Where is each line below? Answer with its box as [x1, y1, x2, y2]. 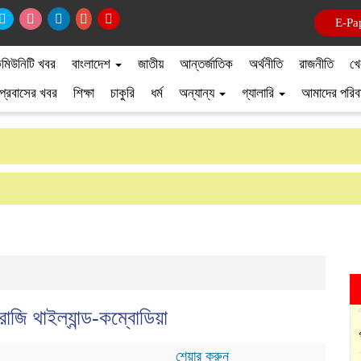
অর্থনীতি [249, 56, 283, 72]
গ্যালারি [242, 85, 277, 101]
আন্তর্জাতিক [180, 56, 233, 72]
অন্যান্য [179, 85, 218, 101]
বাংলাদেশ [72, 56, 114, 72]
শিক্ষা [73, 85, 94, 101]
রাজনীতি [299, 56, 334, 72]
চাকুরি [110, 85, 135, 101]
